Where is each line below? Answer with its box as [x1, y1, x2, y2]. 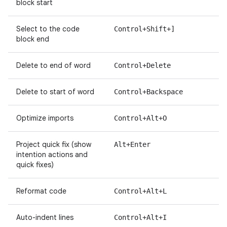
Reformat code [16, 186, 66, 196]
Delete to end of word [16, 61, 91, 70]
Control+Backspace [114, 88, 183, 96]
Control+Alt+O [114, 114, 167, 122]
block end [16, 34, 49, 44]
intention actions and [16, 150, 88, 159]
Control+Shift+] [114, 25, 175, 33]
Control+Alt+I [114, 213, 167, 221]
